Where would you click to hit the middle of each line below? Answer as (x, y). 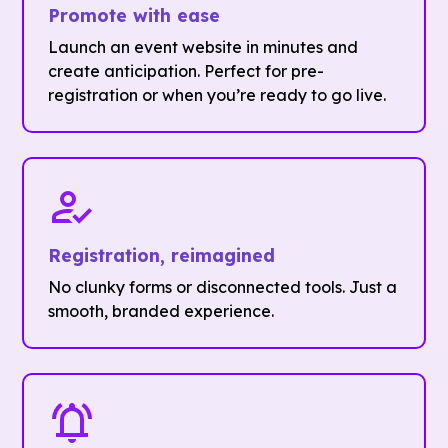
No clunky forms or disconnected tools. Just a (223, 287)
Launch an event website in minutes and (203, 47)
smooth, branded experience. (161, 311)
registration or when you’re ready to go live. (217, 95)
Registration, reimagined (162, 255)
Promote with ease (134, 15)
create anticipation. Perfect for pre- (186, 71)
